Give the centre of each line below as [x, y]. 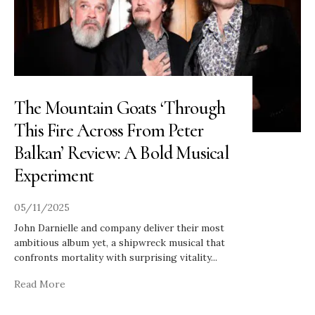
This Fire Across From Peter [109, 130]
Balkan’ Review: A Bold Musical [122, 153]
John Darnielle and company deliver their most [119, 227]
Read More [40, 284]
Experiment [54, 175]
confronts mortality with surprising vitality [112, 257]
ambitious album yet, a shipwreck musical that [120, 242]
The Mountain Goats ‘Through [120, 108]
